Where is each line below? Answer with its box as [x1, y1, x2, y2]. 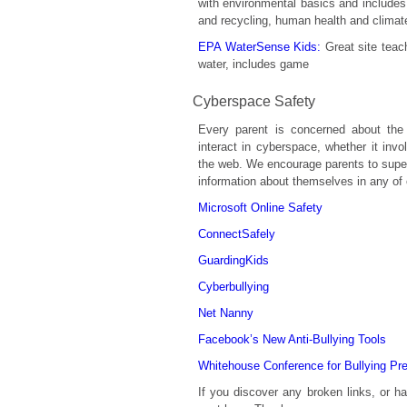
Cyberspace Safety [193, 94, 315, 109]
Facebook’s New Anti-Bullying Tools [198, 333, 386, 346]
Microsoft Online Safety [198, 201, 323, 214]
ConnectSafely [198, 227, 275, 241]
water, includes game [198, 57, 309, 71]
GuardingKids [198, 253, 269, 267]
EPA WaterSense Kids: [198, 40, 322, 54]
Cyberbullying [198, 280, 269, 293]
